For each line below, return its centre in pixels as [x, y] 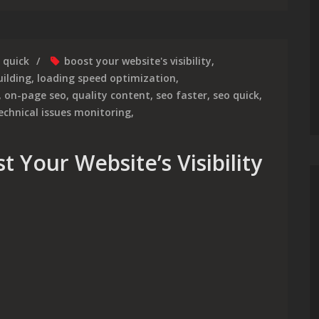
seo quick [236, 95]
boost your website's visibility [138, 61]
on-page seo [35, 95]
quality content [111, 95]
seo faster [182, 95]
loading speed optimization [106, 78]
